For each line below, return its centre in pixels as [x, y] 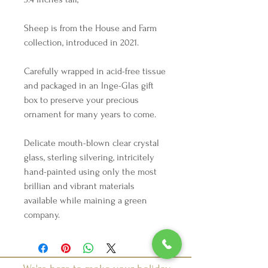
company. [43, 215]
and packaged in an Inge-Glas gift [89, 86]
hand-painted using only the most [90, 172]
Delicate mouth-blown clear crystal [92, 143]
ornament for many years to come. [90, 114]
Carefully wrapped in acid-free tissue [95, 71]
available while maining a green [86, 200]
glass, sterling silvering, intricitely [89, 157]
